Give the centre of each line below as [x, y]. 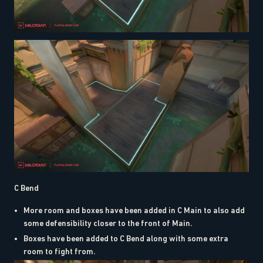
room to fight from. [60, 251]
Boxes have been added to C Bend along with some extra [126, 238]
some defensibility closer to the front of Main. [108, 223]
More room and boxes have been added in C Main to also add [134, 210]
